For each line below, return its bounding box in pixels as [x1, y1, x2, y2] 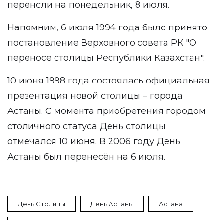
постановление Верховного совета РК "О [7, 37, 196, 48]
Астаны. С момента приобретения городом [7, 106, 206, 116]
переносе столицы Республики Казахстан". [7, 53, 207, 63]
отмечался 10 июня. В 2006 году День [7, 136, 180, 147]
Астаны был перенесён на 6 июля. [7, 151, 165, 162]
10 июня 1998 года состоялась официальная [7, 75, 210, 86]
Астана [159, 200, 183, 208]
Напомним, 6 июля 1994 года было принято [7, 22, 207, 33]
